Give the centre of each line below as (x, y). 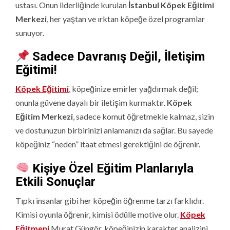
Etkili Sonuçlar (55, 181)
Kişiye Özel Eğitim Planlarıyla (112, 168)
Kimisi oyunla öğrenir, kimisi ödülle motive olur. (98, 214)
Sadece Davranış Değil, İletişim (117, 57)
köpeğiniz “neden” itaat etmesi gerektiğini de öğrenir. (108, 144)
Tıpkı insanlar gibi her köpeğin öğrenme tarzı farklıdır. (110, 200)
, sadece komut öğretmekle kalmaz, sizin (143, 117)
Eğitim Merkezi (44, 117)
